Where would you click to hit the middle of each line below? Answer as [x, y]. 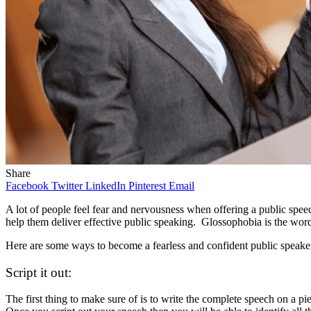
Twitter [67, 185]
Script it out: [39, 272]
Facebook [27, 185]
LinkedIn [106, 185]
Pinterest [147, 185]
